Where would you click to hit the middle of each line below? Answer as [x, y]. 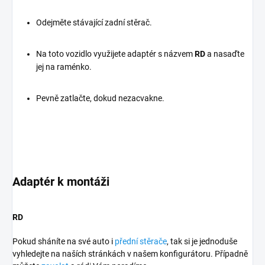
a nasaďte [225, 54]
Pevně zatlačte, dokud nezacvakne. [100, 98]
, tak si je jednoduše [202, 241]
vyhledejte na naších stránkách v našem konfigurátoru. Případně [130, 253]
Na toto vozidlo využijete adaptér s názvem [115, 54]
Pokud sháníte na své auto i [64, 241]
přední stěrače [141, 241]
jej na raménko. [64, 67]
